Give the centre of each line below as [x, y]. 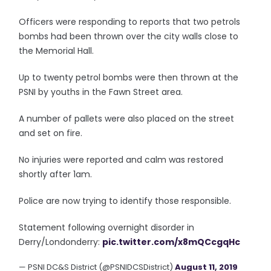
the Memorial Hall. [57, 51]
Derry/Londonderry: [61, 242]
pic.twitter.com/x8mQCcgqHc [171, 242]
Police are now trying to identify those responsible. [125, 201]
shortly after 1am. [56, 174]
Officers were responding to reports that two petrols [130, 22]
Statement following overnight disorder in [107, 227]
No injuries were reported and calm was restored [121, 160]
